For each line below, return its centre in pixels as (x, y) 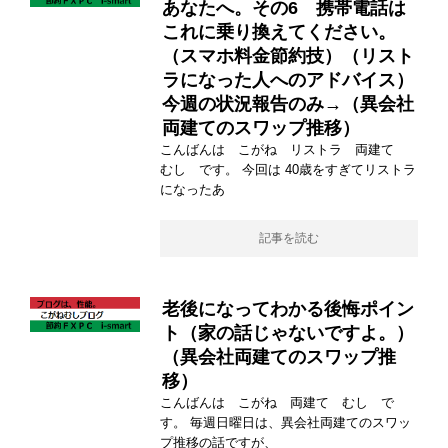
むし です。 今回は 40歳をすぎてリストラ (288, 170)
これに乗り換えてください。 (279, 32)
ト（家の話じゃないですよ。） (288, 333)
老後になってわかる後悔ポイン (288, 309)
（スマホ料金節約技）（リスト (288, 56)
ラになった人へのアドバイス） (288, 80)
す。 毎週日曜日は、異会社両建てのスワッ (285, 423)
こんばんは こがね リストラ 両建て (283, 150)
